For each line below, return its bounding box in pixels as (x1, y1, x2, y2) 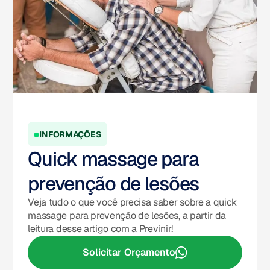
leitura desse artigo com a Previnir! (28, 222, 173, 236)
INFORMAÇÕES (39, 128, 102, 140)
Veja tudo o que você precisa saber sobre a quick (28, 196, 237, 209)
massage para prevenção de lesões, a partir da (28, 209, 227, 222)
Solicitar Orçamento (83, 246, 175, 259)
